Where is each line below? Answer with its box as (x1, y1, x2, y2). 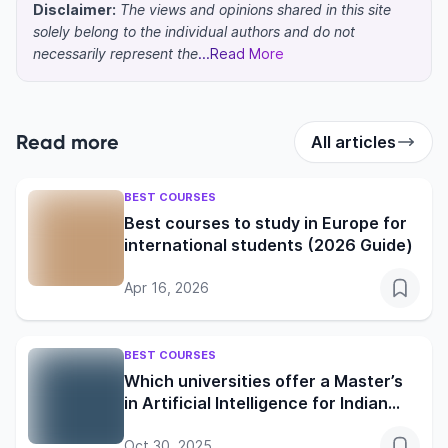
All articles (311, 132, 396, 153)
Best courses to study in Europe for (124, 213, 407, 234)
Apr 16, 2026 (124, 279, 209, 297)
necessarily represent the (33, 45, 198, 63)
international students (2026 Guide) (124, 235, 413, 256)
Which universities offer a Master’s (124, 371, 403, 392)
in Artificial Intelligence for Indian (124, 393, 388, 414)
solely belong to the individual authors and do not (33, 23, 355, 41)
